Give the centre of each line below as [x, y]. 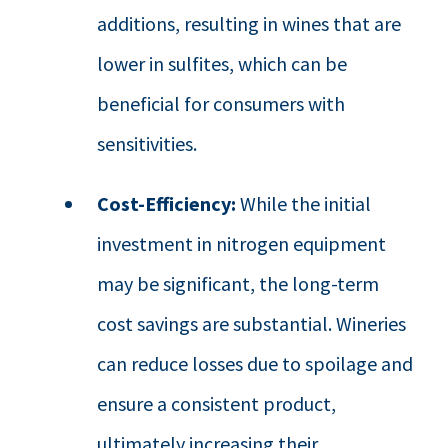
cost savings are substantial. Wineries [252, 323]
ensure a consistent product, [217, 403]
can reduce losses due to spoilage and [255, 363]
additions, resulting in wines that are [249, 23]
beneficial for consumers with [221, 103]
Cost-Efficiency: [169, 203]
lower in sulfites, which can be [222, 63]
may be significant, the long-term [238, 283]
